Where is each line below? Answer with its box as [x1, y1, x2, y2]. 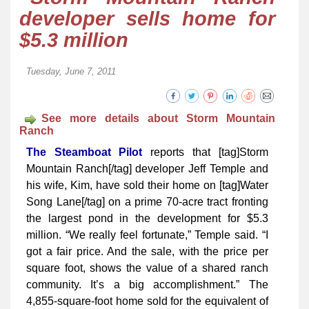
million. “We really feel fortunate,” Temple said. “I [26, 229, 268, 241]
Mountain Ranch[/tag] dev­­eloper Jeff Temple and [26, 163, 268, 175]
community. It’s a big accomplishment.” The [26, 279, 268, 291]
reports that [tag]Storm [142, 146, 268, 159]
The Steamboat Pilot [26, 146, 143, 159]
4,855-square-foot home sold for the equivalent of [26, 295, 268, 308]
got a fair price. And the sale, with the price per [26, 246, 268, 258]
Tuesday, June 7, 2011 [26, 66, 116, 77]
